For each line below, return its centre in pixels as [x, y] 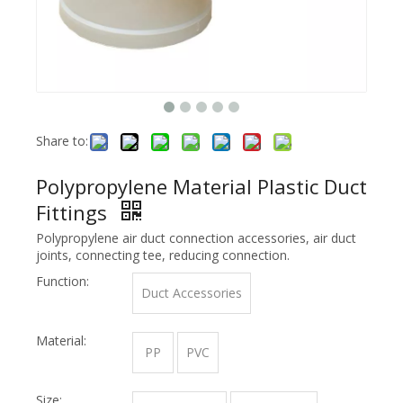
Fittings [74, 212]
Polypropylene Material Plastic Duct [201, 186]
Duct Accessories [192, 293]
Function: [63, 281]
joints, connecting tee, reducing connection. [163, 255]
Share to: [62, 141]
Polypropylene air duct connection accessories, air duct [196, 238]
